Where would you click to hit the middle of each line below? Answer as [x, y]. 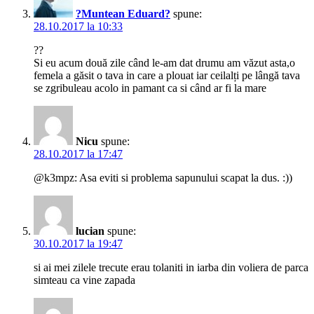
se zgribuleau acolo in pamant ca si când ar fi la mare [150, 88]
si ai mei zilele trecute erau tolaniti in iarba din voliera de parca [171, 268]
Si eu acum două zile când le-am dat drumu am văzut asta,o [164, 63]
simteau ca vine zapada [84, 280]
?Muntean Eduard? [123, 14]
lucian [90, 231]
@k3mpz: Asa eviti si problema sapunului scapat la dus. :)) [163, 178]
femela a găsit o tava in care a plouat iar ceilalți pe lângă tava [167, 76]
